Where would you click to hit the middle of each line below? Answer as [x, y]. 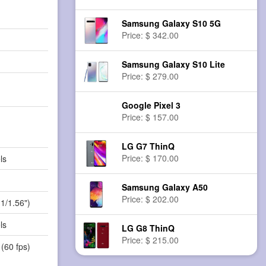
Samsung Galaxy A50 [165, 187]
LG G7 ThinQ [148, 146]
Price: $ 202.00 [151, 199]
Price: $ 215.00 [151, 240]
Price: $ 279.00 [151, 76]
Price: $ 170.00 [151, 158]
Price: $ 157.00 [151, 117]
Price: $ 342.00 [151, 35]
